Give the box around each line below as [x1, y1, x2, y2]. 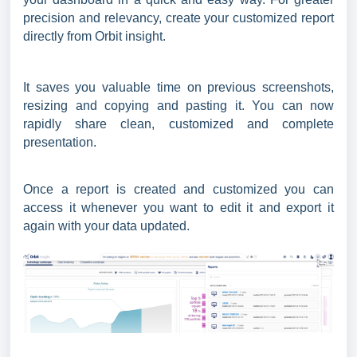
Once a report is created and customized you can [23, 182, 334, 197]
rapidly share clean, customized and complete [23, 117, 334, 131]
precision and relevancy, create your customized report [23, 11, 334, 25]
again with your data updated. [23, 219, 196, 233]
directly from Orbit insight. [23, 29, 172, 44]
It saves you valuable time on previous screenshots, [23, 80, 334, 95]
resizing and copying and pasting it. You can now [23, 99, 334, 113]
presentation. [23, 135, 100, 150]
